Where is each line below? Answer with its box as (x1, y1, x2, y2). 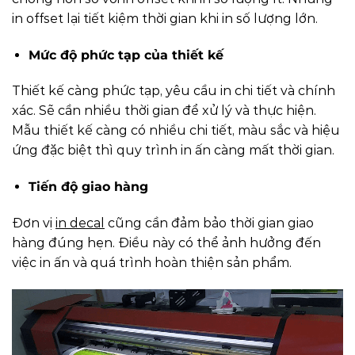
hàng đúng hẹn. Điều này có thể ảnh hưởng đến (12, 235, 321, 251)
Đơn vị (12, 216, 55, 231)
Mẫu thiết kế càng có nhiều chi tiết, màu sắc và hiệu (12, 123, 340, 139)
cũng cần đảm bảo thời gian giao (105, 216, 314, 231)
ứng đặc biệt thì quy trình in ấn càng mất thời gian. (12, 143, 334, 158)
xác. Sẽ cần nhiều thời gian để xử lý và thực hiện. (12, 103, 316, 119)
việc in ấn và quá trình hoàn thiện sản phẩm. (12, 255, 292, 271)
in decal (55, 216, 105, 231)
